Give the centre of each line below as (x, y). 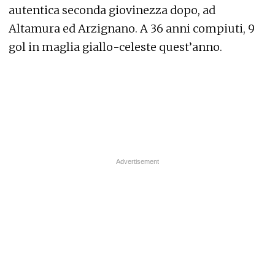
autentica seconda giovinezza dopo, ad (112, 10)
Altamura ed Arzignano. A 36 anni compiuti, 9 (132, 29)
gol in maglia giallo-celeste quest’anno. (115, 47)
